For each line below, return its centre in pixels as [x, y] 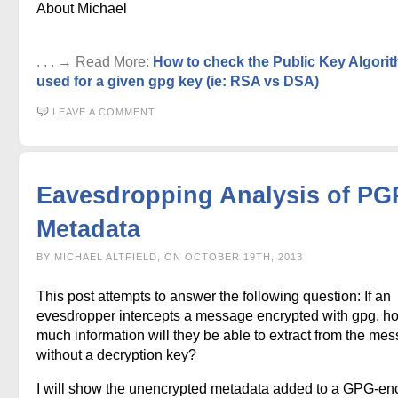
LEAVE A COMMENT [104, 111]
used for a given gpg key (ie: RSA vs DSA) [178, 81]
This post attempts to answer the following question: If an [214, 296]
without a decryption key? [116, 354]
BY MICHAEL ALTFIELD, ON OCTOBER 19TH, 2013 [170, 256]
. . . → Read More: [95, 61]
